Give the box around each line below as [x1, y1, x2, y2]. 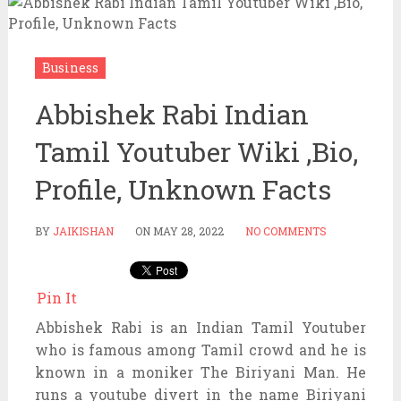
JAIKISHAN [52, 223, 114, 238]
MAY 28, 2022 [152, 223, 224, 238]
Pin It [36, 287, 77, 307]
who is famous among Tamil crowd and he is [34, 339, 367, 359]
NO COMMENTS [244, 223, 327, 238]
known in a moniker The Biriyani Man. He [34, 362, 367, 381]
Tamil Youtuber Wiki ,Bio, [34, 133, 358, 169]
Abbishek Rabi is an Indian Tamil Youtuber [34, 317, 367, 337]
